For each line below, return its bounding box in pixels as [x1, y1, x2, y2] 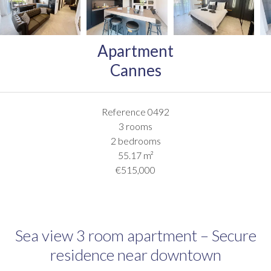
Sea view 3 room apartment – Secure [15, 225, 256, 245]
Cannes [109, 60, 162, 80]
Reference [102, 105, 146, 117]
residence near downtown [50, 244, 221, 264]
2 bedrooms [110, 134, 161, 146]
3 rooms [119, 120, 152, 132]
